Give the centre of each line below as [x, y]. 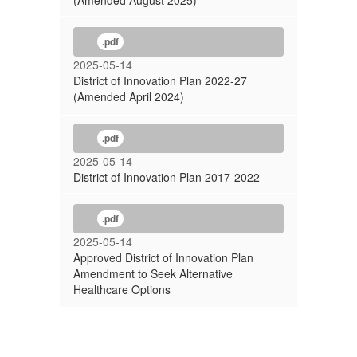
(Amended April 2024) [129, 96]
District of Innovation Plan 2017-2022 [167, 177]
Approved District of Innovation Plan [163, 257]
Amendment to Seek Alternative [153, 273]
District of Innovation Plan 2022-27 [160, 80]
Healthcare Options [122, 289]
